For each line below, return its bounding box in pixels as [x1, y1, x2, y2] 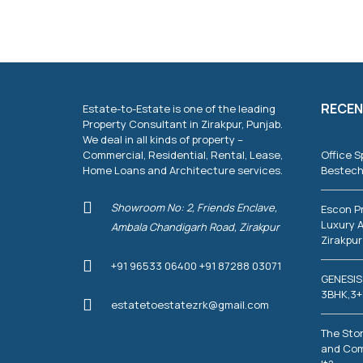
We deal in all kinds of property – [83, 132, 243, 147]
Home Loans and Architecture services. [83, 163, 283, 177]
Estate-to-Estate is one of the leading [83, 101, 275, 116]
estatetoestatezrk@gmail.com [111, 297, 269, 312]
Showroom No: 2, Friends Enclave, [111, 200, 277, 215]
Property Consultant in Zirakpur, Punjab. [83, 117, 283, 131]
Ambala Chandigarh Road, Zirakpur [111, 220, 280, 234]
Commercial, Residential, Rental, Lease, [83, 147, 283, 162]
